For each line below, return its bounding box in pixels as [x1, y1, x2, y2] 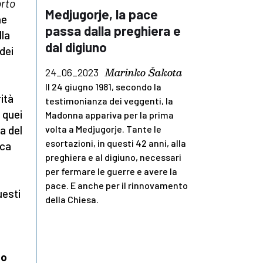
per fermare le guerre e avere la [45, 166, 177, 177]
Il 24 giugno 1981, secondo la [45, 81, 161, 93]
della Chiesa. [45, 194, 99, 205]
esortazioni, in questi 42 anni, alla [45, 137, 186, 149]
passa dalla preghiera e [45, 22, 181, 39]
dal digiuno [45, 39, 107, 56]
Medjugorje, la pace [45, 6, 158, 23]
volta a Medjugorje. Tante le [45, 123, 161, 135]
